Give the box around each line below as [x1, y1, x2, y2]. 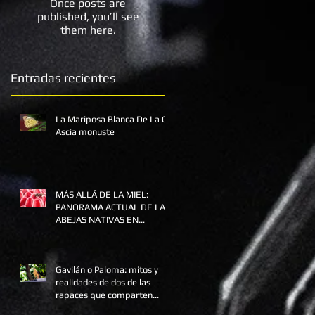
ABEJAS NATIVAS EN [56, 214, 139, 225]
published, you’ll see [37, 10, 139, 23]
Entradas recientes [11, 70, 116, 85]
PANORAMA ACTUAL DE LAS [56, 202, 170, 212]
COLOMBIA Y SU [56, 227, 120, 238]
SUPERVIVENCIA [56, 240, 121, 250]
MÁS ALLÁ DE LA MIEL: [56, 189, 148, 200]
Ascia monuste [56, 127, 115, 137]
